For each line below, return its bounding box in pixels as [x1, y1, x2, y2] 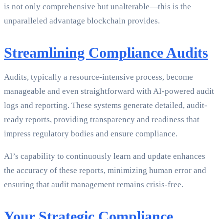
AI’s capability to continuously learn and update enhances [4, 152, 205, 161]
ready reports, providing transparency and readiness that [4, 115, 199, 125]
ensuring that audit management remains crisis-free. [4, 180, 183, 190]
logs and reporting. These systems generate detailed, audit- [4, 101, 207, 110]
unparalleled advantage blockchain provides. [4, 16, 160, 26]
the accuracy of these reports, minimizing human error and [4, 166, 206, 175]
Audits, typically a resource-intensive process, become [4, 72, 193, 82]
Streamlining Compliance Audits [4, 44, 208, 61]
